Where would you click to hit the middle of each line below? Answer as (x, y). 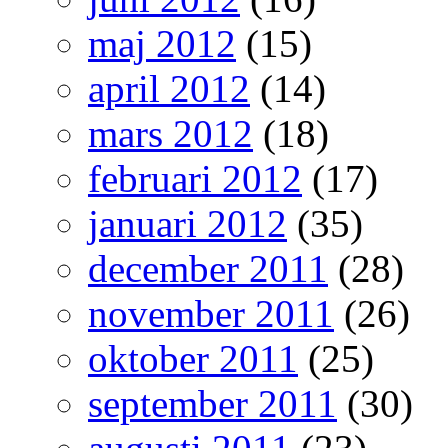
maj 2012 (162, 43)
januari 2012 (187, 223)
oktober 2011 (193, 358)
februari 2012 (195, 178)
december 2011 (208, 268)
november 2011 (211, 313)
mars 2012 (170, 133)
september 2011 (212, 403)
